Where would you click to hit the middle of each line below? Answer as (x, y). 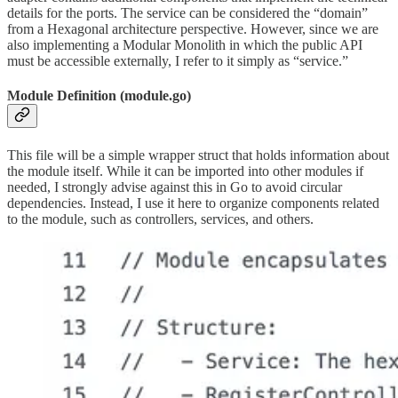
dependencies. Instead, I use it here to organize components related (193, 203)
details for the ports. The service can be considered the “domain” (187, 13)
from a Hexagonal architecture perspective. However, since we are (193, 29)
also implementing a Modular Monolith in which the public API (185, 45)
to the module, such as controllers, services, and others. (160, 219)
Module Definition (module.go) (99, 96)
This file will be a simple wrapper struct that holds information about (198, 155)
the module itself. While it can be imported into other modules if (185, 171)
